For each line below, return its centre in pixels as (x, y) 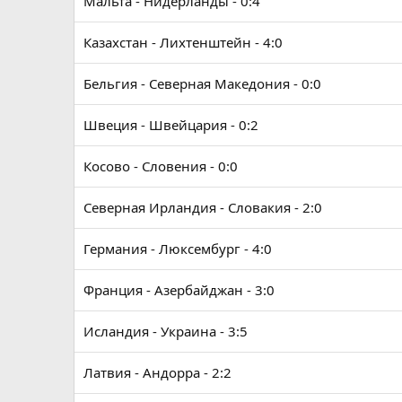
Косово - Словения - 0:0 (161, 166)
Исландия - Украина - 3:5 (166, 332)
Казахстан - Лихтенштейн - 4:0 (183, 43)
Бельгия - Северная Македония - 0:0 (202, 84)
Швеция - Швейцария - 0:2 (171, 125)
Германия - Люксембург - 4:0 (178, 249)
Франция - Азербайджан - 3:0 (179, 290)
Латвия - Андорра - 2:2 (157, 373)
